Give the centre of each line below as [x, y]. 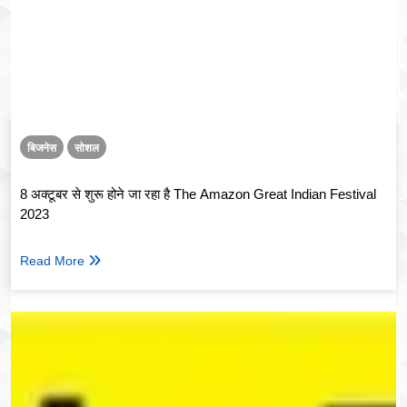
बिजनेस [42, 149]
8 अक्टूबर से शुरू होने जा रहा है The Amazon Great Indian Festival [198, 194]
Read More [52, 261]
